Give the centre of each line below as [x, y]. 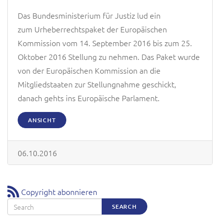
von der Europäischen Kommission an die [89, 70]
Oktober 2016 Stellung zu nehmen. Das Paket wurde [109, 56]
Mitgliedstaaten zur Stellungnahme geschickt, [97, 84]
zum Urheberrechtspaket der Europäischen [92, 29]
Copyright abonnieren [59, 191]
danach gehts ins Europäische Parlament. [89, 97]
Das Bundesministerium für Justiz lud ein [89, 15]
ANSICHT [42, 120]
